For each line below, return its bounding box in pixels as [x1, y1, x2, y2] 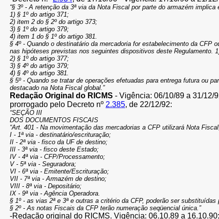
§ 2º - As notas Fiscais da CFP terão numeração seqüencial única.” [10, 204, 201, 212]
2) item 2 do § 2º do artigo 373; [10, 18, 97, 25]
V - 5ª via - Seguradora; [10, 160, 76, 168]
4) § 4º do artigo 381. [10, 69, 69, 77]
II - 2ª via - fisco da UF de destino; [10, 138, 108, 146]
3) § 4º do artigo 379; [10, 62, 69, 69]
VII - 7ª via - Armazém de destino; [10, 175, 107, 182]
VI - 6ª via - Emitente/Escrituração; [10, 168, 109, 175]
